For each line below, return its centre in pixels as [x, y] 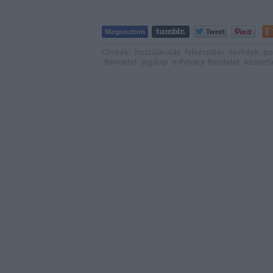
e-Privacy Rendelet [206, 62]
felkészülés [205, 52]
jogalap [155, 62]
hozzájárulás [158, 52]
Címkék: [117, 52]
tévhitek [244, 52]
